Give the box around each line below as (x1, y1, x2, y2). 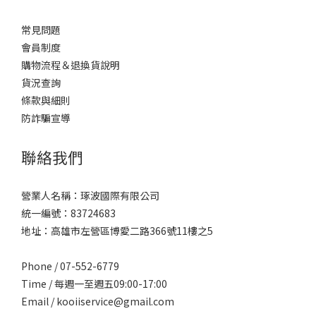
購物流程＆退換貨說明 (21, 57, 120, 72)
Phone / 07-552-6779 (21, 258, 119, 273)
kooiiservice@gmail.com (56, 293, 174, 308)
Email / (21, 293, 56, 308)
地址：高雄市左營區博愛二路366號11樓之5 (21, 223, 213, 238)
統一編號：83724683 (21, 205, 116, 220)
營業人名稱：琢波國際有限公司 (21, 188, 159, 202)
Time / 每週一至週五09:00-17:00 (21, 276, 167, 291)
